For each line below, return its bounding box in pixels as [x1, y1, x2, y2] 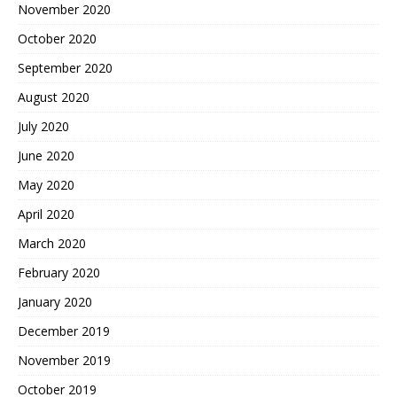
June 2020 [18, 147, 74, 165]
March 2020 [18, 235, 86, 253]
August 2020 [18, 89, 90, 106]
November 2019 [18, 352, 111, 370]
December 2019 [18, 323, 110, 340]
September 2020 [18, 59, 113, 77]
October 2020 [18, 30, 97, 48]
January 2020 [18, 293, 92, 311]
